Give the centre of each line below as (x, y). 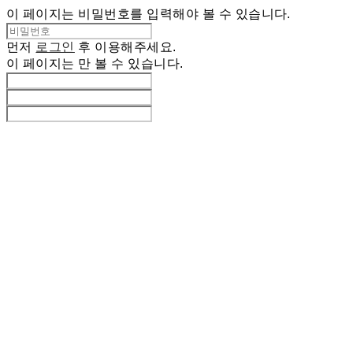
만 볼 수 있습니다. (131, 63)
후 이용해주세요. (125, 47)
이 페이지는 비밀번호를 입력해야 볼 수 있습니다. (149, 14)
